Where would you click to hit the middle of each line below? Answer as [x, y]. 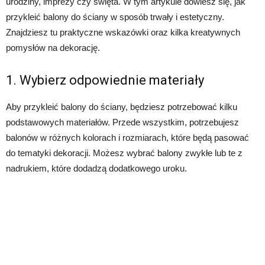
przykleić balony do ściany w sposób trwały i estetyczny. [115, 17]
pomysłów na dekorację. [53, 48]
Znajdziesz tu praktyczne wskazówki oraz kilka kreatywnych [123, 33]
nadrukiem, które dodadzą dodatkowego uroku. [96, 169]
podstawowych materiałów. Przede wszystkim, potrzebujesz [122, 122]
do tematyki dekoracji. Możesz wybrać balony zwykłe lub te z [124, 153]
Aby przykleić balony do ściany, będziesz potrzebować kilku [122, 107]
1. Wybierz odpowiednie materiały [105, 80]
